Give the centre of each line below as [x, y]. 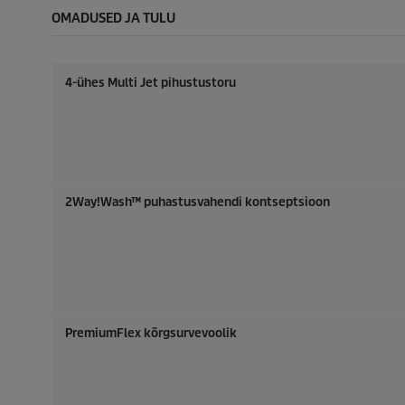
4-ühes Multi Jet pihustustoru [151, 83]
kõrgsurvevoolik [189, 333]
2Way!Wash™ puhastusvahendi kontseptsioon [198, 202]
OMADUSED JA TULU [113, 18]
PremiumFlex [103, 333]
